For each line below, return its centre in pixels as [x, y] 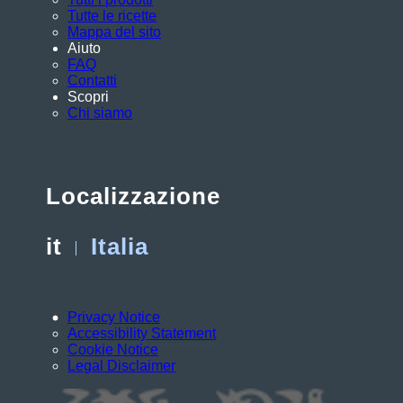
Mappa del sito [115, 31]
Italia [120, 246]
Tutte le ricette [112, 15]
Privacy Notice [114, 317]
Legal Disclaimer [122, 366]
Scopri [89, 96]
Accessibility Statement [142, 333]
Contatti [93, 80]
